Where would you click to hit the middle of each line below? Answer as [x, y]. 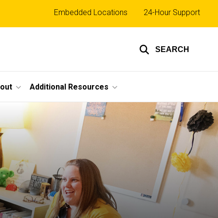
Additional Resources [69, 87]
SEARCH [172, 49]
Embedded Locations [91, 12]
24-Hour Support [172, 12]
